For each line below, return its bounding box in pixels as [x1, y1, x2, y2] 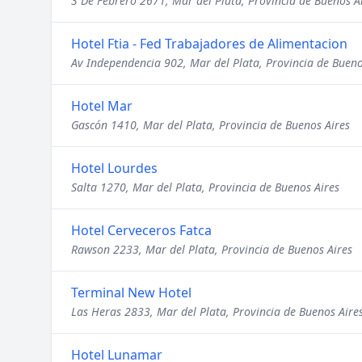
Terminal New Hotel [71, 284, 192, 301]
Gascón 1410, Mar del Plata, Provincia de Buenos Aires [71, 117, 350, 133]
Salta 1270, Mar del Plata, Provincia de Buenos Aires [71, 179, 339, 195]
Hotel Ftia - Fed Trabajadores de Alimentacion [71, 35, 347, 53]
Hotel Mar [71, 97, 133, 115]
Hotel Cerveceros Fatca [71, 221, 212, 239]
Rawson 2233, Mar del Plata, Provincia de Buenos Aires [71, 242, 352, 257]
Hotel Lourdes [71, 159, 158, 177]
